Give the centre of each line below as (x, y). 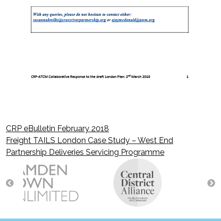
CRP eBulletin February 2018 (57, 129)
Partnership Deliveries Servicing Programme (85, 152)
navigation (50, 163)
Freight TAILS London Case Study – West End (90, 141)
